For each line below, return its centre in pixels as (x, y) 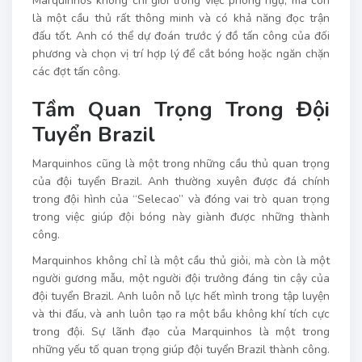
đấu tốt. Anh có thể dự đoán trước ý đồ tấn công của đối (181, 36)
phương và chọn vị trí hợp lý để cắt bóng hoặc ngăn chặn (181, 53)
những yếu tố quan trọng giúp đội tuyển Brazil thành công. (181, 349)
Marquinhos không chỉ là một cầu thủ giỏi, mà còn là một (181, 260)
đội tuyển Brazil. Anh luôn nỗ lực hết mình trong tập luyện (181, 296)
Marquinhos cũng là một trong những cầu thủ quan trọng (181, 163)
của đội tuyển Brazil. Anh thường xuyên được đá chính (181, 181)
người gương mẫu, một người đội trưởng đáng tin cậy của (181, 278)
